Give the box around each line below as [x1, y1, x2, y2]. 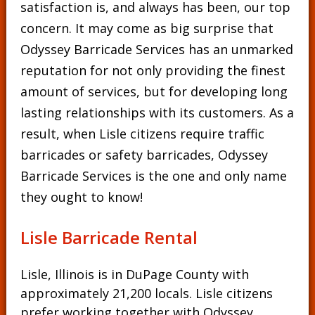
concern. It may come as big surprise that [20, 20, 274, 37]
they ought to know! [20, 188, 143, 205]
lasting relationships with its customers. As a [20, 104, 294, 121]
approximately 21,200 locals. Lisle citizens [20, 285, 273, 302]
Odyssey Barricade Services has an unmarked [20, 41, 293, 58]
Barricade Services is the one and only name [20, 167, 287, 184]
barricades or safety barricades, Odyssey [20, 146, 268, 163]
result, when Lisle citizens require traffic [20, 125, 264, 142]
